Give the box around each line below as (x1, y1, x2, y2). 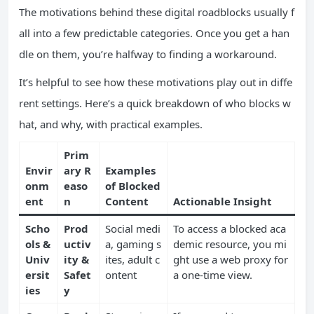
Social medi (104, 221, 161, 235)
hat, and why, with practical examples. (19, 116, 203, 131)
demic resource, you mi (172, 236, 287, 251)
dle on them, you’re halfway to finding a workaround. (19, 46, 277, 61)
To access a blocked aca (172, 221, 286, 235)
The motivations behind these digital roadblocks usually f (19, 4, 294, 19)
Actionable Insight (172, 193, 272, 208)
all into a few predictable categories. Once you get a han (19, 25, 289, 40)
